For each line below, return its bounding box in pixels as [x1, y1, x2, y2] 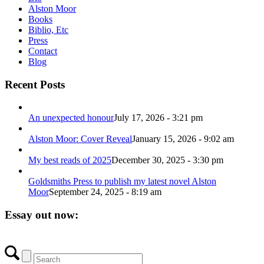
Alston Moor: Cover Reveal [28, 134, 132, 144]
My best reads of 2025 [28, 155, 111, 166]
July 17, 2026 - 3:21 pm [114, 113, 203, 123]
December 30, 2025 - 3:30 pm [111, 155, 223, 166]
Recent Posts [5, 78, 65, 91]
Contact [28, 45, 57, 56]
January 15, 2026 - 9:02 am [132, 134, 234, 144]
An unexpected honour [28, 113, 114, 123]
